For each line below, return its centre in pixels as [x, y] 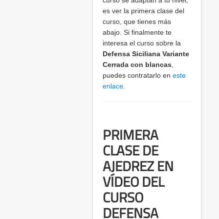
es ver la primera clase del [143, 11]
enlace [113, 86]
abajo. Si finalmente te [137, 33]
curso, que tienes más [137, 22]
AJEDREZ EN [138, 166]
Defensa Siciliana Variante [146, 54]
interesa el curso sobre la [142, 43]
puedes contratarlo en [138, 76]
